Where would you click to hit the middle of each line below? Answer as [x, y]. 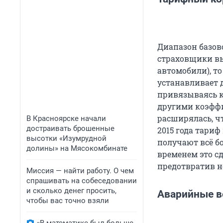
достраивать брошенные [70, 128]
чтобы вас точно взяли [68, 201]
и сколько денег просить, [71, 191]
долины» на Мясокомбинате [77, 148]
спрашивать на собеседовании [82, 181]
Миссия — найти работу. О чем [80, 171]
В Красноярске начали [66, 118]
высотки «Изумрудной [66, 138]
